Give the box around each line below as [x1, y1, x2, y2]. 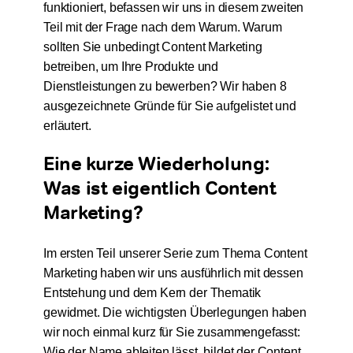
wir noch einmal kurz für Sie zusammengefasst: [43, 325, 300, 340]
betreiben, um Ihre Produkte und [43, 60, 219, 73]
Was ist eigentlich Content [43, 176, 277, 199]
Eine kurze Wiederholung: [43, 151, 269, 175]
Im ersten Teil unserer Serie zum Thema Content [43, 247, 307, 261]
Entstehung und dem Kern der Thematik [43, 286, 262, 300]
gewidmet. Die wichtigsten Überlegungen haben [43, 306, 307, 320]
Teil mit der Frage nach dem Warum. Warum [43, 20, 282, 34]
